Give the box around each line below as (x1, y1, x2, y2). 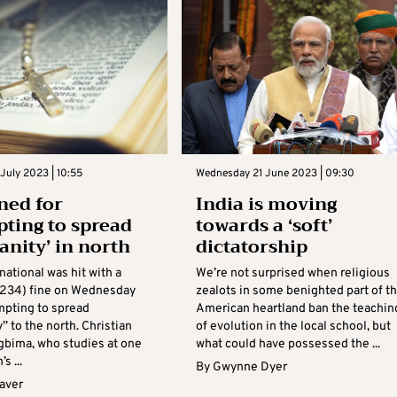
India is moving (195, 188, 337, 220)
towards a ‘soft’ (195, 209, 332, 241)
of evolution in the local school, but (195, 318, 391, 334)
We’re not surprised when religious (195, 265, 390, 281)
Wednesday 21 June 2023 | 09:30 (195, 166, 354, 181)
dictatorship (195, 230, 307, 262)
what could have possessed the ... (195, 336, 380, 352)
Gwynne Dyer (212, 359, 287, 375)
